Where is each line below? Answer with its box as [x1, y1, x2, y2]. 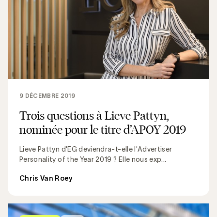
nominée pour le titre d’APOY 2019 [19, 122, 186, 137]
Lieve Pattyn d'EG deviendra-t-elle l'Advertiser [19, 145, 172, 153]
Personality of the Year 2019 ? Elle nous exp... [19, 155, 167, 163]
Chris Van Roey [19, 174, 73, 182]
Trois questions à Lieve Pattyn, [19, 108, 169, 123]
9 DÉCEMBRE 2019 [19, 92, 76, 99]
